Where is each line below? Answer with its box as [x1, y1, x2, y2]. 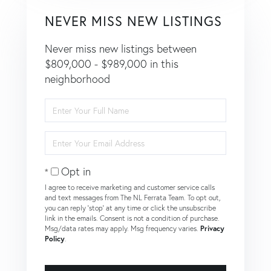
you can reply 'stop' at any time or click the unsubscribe [45, 203, 216, 213]
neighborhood [45, 72, 110, 87]
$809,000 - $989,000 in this [45, 57, 178, 71]
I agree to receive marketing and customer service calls [45, 183, 215, 192]
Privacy [200, 224, 224, 233]
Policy [45, 234, 65, 244]
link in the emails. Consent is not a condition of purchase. [45, 214, 220, 223]
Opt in [61, 165, 91, 179]
